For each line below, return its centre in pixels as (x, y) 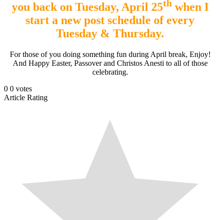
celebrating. (110, 72)
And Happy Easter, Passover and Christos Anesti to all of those (110, 63)
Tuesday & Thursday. (110, 33)
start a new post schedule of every (110, 20)
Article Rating (26, 97)
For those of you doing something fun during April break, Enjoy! (110, 54)
